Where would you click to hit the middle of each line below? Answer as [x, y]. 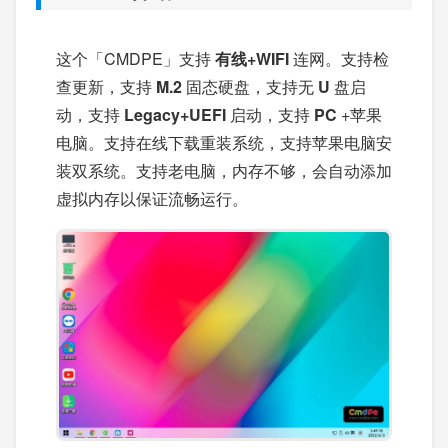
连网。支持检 [341, 58]
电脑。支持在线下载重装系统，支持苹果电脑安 [224, 142]
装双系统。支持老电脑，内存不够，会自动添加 [224, 170]
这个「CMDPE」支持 [135, 58]
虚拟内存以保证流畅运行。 [152, 198]
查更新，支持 [106, 86]
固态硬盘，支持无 [252, 86]
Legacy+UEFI [177, 114]
